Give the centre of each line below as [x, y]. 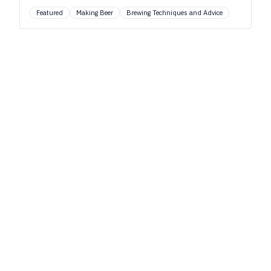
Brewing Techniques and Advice [175, 13]
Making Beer [95, 13]
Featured [50, 13]
